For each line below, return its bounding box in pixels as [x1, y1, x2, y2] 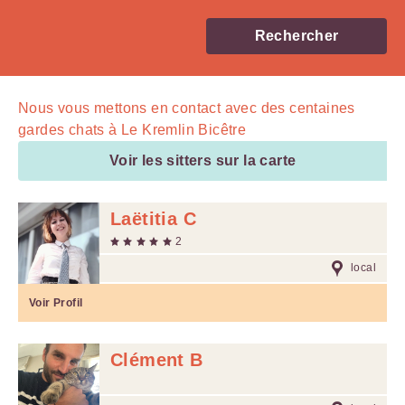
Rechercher [254, 28, 339, 43]
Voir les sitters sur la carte [108, 153, 297, 168]
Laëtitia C [110, 209, 196, 229]
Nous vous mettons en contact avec [18, 100, 261, 116]
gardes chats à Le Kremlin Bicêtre [18, 122, 247, 137]
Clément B [110, 350, 203, 370]
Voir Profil [29, 297, 83, 309]
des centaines [260, 100, 355, 116]
